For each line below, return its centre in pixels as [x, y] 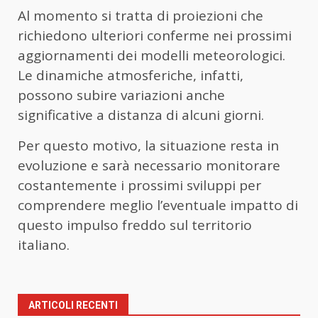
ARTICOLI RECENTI [73, 306]
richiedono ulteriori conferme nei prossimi [155, 36]
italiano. [44, 245]
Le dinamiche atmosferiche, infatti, [131, 76]
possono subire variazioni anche [121, 95]
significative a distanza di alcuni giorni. [141, 115]
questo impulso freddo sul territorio [135, 225]
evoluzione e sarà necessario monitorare [149, 166]
